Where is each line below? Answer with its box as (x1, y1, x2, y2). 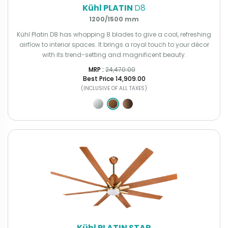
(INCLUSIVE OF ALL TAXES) (81, 84, 147, 92)
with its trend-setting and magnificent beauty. (42, 50, 186, 59)
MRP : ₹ (89, 65, 105, 74)
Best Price (82, 74, 114, 83)
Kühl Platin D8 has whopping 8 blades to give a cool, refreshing (17, 30, 211, 39)
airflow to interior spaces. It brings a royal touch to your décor (19, 40, 209, 49)
